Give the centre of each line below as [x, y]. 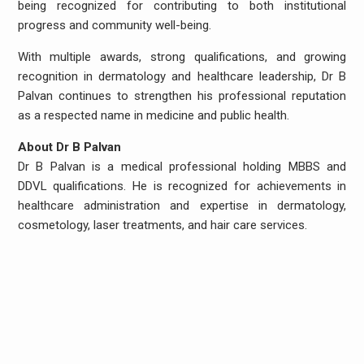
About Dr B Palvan [69, 147]
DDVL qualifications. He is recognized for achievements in [182, 186]
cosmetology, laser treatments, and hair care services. [162, 225]
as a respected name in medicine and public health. [153, 115]
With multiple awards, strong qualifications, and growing [182, 56]
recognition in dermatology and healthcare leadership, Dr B [182, 76]
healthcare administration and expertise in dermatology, [182, 205]
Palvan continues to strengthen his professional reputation [182, 95]
